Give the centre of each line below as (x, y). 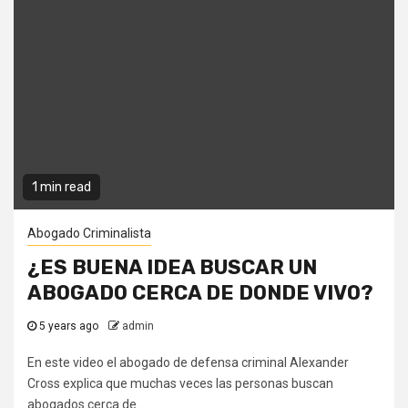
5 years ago (69, 326)
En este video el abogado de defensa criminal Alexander (188, 363)
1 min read (61, 188)
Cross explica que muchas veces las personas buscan (180, 384)
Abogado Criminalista (89, 234)
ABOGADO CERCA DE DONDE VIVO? (200, 293)
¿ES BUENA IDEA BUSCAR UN (172, 268)
